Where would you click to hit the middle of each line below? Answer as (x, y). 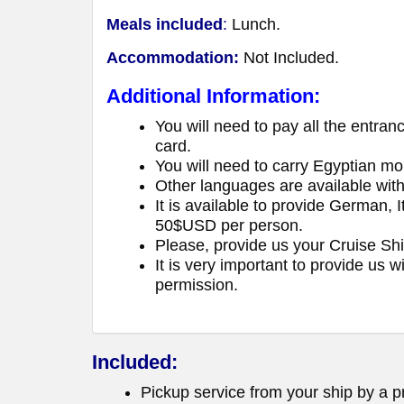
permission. (197, 285)
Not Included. (289, 58)
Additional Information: (213, 96)
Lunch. (254, 25)
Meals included (165, 25)
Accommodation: (173, 58)
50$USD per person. (229, 226)
